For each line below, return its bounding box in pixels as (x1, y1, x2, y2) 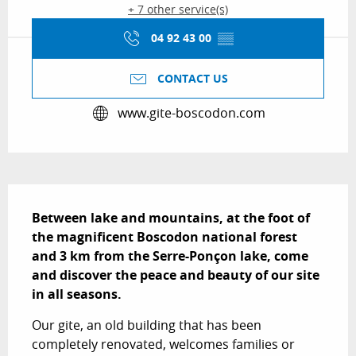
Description (8, 184, 103, 207)
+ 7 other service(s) (128, 2, 228, 17)
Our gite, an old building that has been (32, 315, 261, 334)
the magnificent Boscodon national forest (32, 227, 297, 246)
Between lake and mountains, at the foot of (32, 208, 310, 226)
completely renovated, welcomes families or (32, 335, 295, 353)
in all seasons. (32, 284, 122, 303)
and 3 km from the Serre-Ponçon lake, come (32, 246, 308, 265)
